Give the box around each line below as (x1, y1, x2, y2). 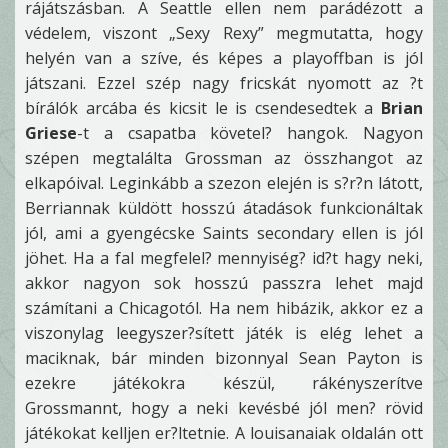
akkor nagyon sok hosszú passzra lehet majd (25, 272, 423, 294)
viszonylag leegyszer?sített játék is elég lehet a (25, 322, 423, 344)
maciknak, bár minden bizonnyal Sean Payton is (25, 347, 423, 369)
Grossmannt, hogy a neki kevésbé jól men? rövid (25, 397, 423, 419)
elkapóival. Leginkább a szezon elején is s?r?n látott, (25, 172, 423, 194)
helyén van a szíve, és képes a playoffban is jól (25, 47, 423, 69)
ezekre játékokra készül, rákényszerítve (25, 372, 423, 394)
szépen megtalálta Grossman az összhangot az (25, 147, 423, 169)
